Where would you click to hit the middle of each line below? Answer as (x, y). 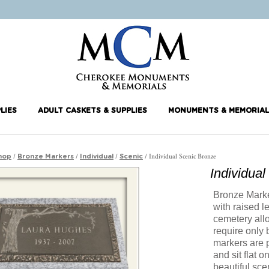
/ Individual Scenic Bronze (180, 157)
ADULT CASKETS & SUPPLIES (92, 110)
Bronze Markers (46, 156)
